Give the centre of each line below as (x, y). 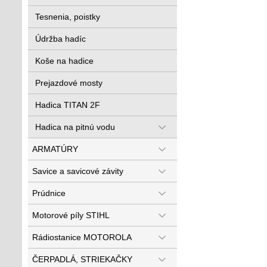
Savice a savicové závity (78, 171)
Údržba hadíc (60, 39)
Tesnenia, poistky (68, 17)
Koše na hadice (64, 61)
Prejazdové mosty (69, 83)
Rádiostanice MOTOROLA (82, 237)
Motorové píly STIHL (71, 215)
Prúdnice (49, 193)
